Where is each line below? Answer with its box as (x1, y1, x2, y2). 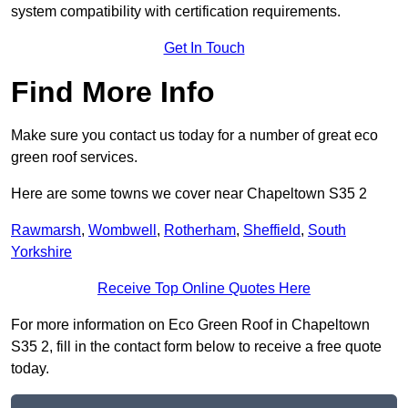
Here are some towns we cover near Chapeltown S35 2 (11, 186, 367, 202)
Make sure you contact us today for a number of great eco (11, 127, 378, 144)
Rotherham (164, 222, 236, 239)
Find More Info (11, 76, 215, 109)
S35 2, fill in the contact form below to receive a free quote (11, 339, 382, 355)
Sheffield (243, 222, 301, 239)
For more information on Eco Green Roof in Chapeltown (11, 317, 370, 333)
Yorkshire (11, 244, 72, 260)
